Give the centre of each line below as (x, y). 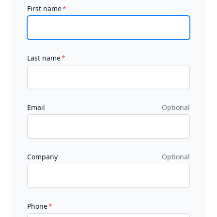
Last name (44, 58)
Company (42, 157)
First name (44, 8)
